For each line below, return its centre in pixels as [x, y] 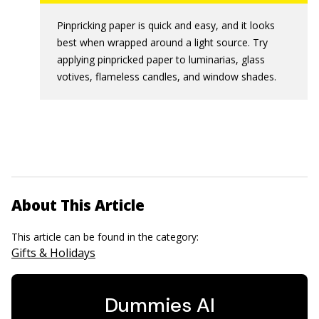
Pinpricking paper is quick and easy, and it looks [166, 25]
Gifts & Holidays [53, 253]
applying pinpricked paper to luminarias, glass [161, 59]
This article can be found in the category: [106, 237]
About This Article [78, 205]
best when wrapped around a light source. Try [162, 42]
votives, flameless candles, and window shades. [167, 77]
